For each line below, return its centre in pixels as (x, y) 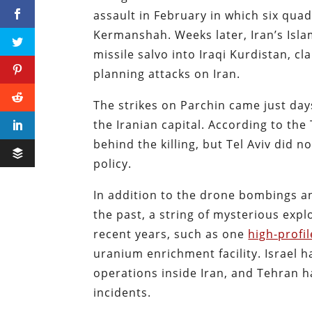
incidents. (123, 293)
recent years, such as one (171, 234)
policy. (115, 164)
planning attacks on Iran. (167, 74)
